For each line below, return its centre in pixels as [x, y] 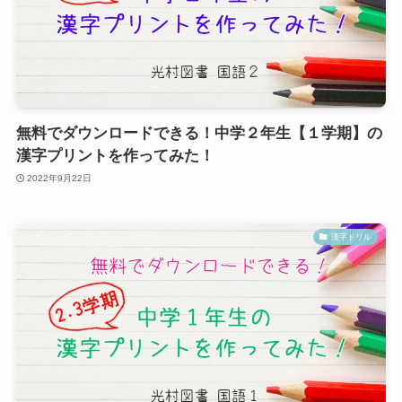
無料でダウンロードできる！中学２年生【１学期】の [199, 134]
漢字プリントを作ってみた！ [115, 156]
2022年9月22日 [60, 178]
